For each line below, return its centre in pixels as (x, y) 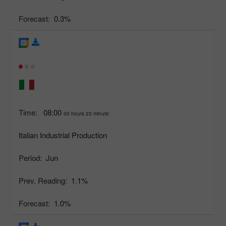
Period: (30, 158)
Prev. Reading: (43, 181)
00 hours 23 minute (86, 114)
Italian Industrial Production (63, 135)
